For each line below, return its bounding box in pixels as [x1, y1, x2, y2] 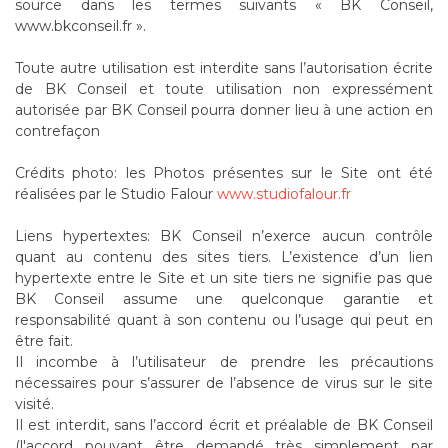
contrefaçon [15, 122, 100, 140]
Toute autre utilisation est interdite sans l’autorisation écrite [15, 59, 433, 77]
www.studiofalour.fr [217, 185, 351, 203]
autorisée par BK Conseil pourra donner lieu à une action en [15, 101, 433, 119]
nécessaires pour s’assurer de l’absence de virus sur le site [15, 374, 433, 392]
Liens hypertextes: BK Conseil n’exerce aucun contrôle [15, 227, 433, 245]
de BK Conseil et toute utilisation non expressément [15, 80, 433, 98]
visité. [15, 395, 54, 413]
